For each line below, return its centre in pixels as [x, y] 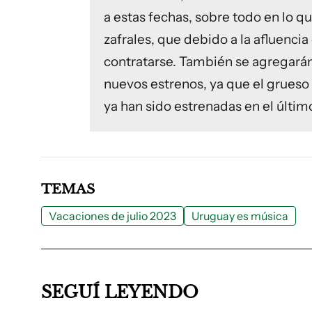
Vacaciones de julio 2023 [112, 216]
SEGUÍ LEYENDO [120, 292]
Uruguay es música [240, 216]
